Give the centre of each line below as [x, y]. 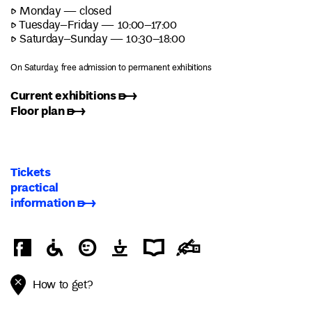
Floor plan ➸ [48, 111]
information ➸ [53, 202]
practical [34, 187]
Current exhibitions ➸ [74, 95]
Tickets [31, 171]
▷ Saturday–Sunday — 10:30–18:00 [98, 40]
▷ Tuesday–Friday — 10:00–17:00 [94, 26]
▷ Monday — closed [61, 12]
